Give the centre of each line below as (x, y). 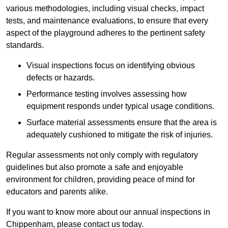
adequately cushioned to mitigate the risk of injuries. (120, 135)
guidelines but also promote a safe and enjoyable (95, 167)
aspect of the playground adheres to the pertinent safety (106, 33)
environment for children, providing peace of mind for (101, 180)
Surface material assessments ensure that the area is (122, 123)
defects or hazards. (61, 78)
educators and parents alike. (57, 192)
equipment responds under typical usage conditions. (120, 106)
